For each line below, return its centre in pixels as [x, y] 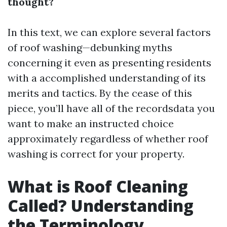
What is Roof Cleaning [98, 186]
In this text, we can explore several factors [109, 32]
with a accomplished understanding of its [107, 78]
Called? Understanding [101, 205]
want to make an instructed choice [91, 123]
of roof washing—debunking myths [90, 47]
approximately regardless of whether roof [108, 139]
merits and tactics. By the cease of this [100, 93]
